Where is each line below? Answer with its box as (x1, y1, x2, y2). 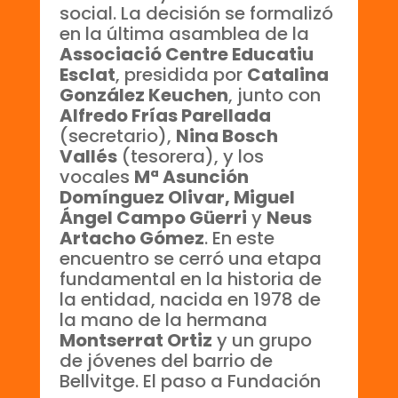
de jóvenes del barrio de (60, 347, 274, 373)
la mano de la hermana (60, 306, 268, 332)
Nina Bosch (176, 123, 279, 148)
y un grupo (212, 327, 313, 353)
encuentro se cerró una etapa (60, 245, 322, 271)
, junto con (228, 82, 322, 107)
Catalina (247, 61, 330, 87)
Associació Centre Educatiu (60, 41, 314, 67)
